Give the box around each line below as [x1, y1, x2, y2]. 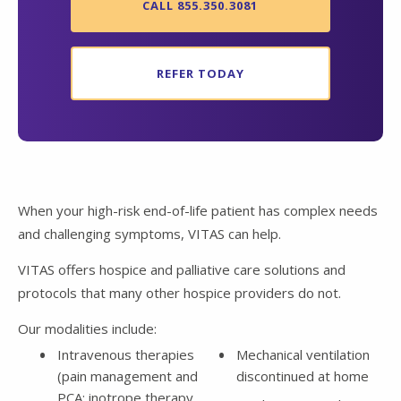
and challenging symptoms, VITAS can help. [18, 224, 281, 243]
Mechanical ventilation [235, 345, 370, 363]
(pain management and [57, 366, 198, 385]
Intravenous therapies [57, 345, 194, 363]
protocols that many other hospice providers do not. [18, 283, 341, 302]
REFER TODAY [156, 64, 244, 81]
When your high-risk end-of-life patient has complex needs [18, 200, 378, 219]
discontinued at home [235, 366, 369, 385]
